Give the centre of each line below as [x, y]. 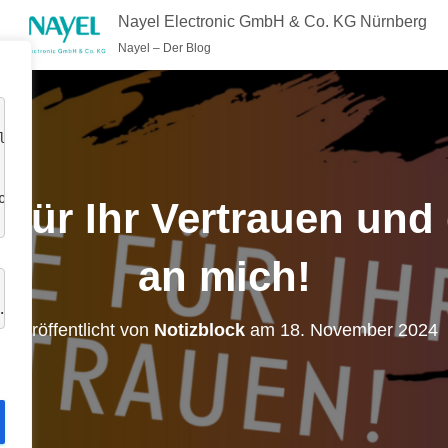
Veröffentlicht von [82, 329]
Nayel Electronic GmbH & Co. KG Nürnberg [272, 21]
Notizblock [199, 329]
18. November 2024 [358, 329]
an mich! [224, 276]
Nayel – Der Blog [164, 47]
